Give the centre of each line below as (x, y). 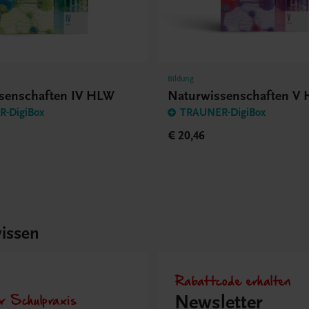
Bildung (181, 78)
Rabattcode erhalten (232, 280)
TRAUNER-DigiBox (223, 112)
